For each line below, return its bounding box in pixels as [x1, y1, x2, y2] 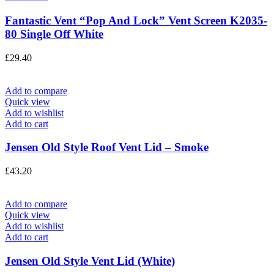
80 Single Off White [5, 27, 103, 40]
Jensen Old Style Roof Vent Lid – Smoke [5, 141, 209, 154]
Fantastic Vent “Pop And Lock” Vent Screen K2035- [5, 13, 267, 27]
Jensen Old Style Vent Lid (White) [5, 254, 175, 267]
